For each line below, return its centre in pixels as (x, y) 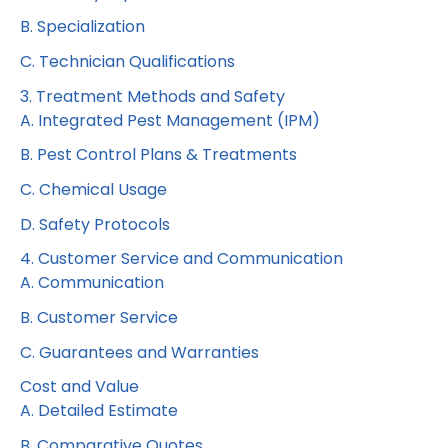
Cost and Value (79, 387)
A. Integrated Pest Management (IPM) (170, 120)
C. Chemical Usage (93, 190)
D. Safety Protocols (95, 224)
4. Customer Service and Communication (181, 259)
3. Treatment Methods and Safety (152, 96)
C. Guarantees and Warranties (139, 352)
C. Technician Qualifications (127, 62)
